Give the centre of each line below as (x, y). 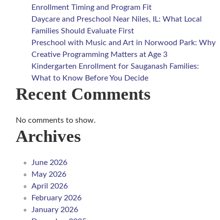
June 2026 (49, 163)
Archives (48, 136)
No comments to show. (56, 120)
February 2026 (56, 198)
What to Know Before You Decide (90, 78)
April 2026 (50, 186)
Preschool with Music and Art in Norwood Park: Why (124, 43)
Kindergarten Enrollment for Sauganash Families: (115, 66)
